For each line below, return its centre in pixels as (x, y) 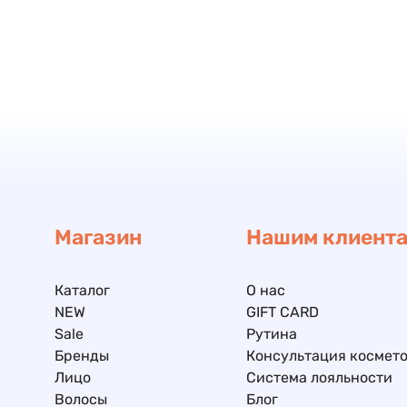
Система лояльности (319, 377)
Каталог (83, 290)
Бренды (82, 356)
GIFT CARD (282, 312)
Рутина (271, 334)
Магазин (99, 237)
